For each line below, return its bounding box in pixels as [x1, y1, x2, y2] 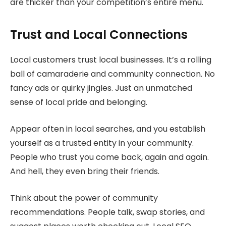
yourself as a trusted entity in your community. [10, 137, 194, 149]
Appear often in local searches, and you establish [10, 123, 205, 135]
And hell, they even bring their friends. [10, 165, 159, 177]
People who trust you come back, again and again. [10, 151, 209, 163]
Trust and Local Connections [10, 26, 188, 43]
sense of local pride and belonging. [10, 96, 147, 108]
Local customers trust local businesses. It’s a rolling [10, 54, 211, 66]
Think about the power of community [10, 192, 158, 204]
